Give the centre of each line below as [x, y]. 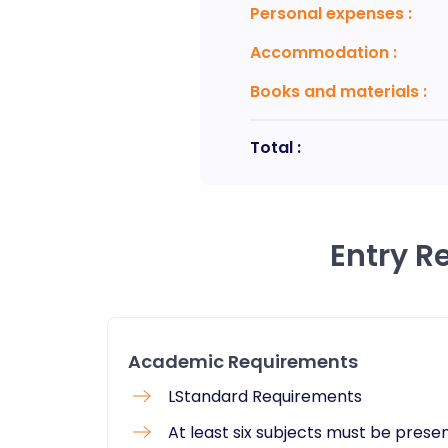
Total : [275, 147]
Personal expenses [326, 13]
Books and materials [334, 91]
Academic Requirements [243, 361]
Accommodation [319, 52]
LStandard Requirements [265, 396]
